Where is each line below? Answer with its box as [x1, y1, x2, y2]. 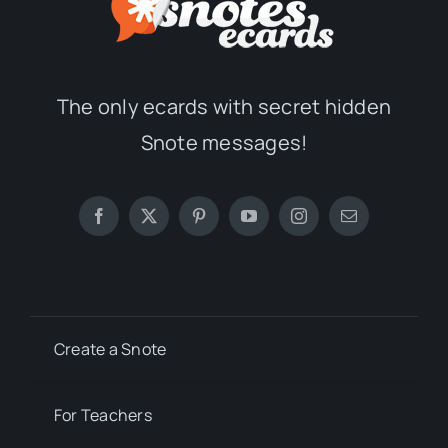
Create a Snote [53, 337, 167, 360]
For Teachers [53, 403, 152, 426]
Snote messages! [140, 128, 308, 156]
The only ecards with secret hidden [56, 92, 392, 120]
